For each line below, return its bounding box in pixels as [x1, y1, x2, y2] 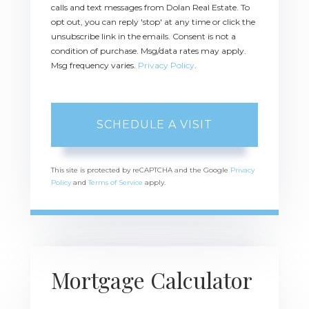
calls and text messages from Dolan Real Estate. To [51, 1, 250, 12]
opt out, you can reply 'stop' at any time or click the [51, 16, 255, 27]
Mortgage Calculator [51, 264, 252, 295]
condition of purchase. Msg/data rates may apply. [51, 45, 246, 56]
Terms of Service [88, 177, 143, 187]
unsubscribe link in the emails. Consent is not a [51, 30, 236, 41]
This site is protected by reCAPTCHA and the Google [51, 165, 230, 175]
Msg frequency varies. [51, 59, 138, 70]
